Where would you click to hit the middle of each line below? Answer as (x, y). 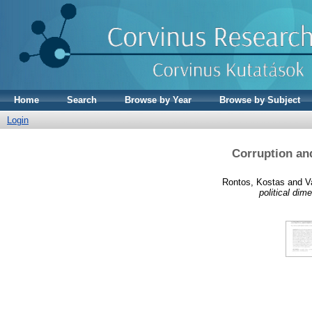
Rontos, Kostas (253, 182)
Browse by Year (158, 100)
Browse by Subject (260, 100)
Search (82, 100)
